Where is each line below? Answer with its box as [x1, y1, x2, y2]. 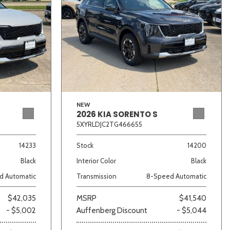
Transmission [76, 171, 117, 180]
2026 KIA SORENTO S [76, 108, 158, 120]
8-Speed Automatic [146, 171, 206, 180]
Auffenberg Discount [76, 205, 147, 215]
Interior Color [76, 156, 116, 165]
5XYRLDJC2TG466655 [76, 120, 142, 128]
